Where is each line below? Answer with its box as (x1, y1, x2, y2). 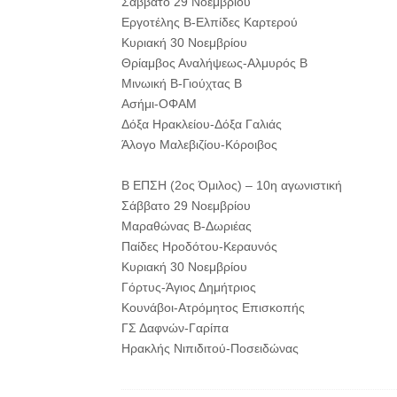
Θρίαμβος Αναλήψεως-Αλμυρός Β (121, 56, 307, 70)
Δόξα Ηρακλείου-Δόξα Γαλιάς (121, 117, 282, 131)
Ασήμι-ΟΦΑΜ (121, 97, 197, 111)
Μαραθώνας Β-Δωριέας (121, 219, 252, 233)
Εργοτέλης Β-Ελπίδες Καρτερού (121, 15, 298, 29)
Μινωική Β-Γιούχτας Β (121, 76, 242, 90)
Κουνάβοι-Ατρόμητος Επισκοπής (121, 300, 305, 315)
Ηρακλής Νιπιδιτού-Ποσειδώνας (121, 341, 299, 355)
